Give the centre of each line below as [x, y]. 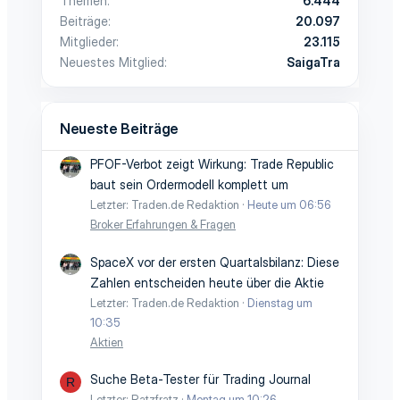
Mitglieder [88, 41]
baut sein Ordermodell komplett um [189, 185]
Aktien [107, 342]
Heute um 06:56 [289, 205]
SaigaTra [313, 62]
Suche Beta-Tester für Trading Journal [200, 379]
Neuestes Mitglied [112, 62]
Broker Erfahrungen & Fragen [163, 225]
